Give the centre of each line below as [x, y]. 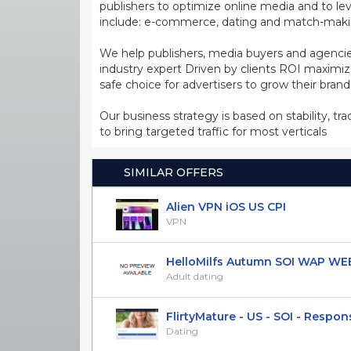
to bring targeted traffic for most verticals [213, 131]
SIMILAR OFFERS [174, 172]
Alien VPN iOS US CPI [226, 206]
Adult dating [195, 276]
